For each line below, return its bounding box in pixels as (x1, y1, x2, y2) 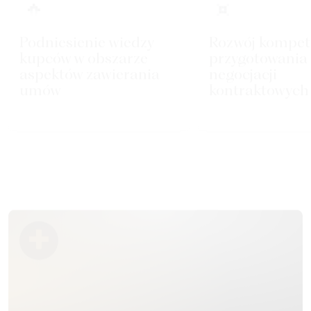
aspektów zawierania (19, 68, 160, 83)
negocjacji (208, 68, 277, 83)
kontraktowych (208, 84, 309, 99)
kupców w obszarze (19, 52, 148, 67)
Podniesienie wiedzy (19, 36, 154, 51)
